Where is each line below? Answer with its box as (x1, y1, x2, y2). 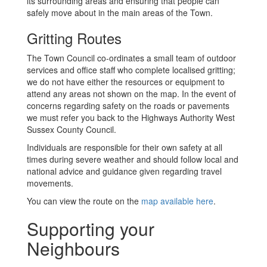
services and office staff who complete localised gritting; (27, 64, 235, 76)
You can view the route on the (27, 195, 141, 207)
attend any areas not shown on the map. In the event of (27, 88, 236, 100)
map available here (141, 195, 213, 207)
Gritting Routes (27, 27, 122, 49)
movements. (27, 177, 73, 190)
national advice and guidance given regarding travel (27, 165, 222, 178)
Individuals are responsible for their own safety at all (27, 141, 222, 154)
